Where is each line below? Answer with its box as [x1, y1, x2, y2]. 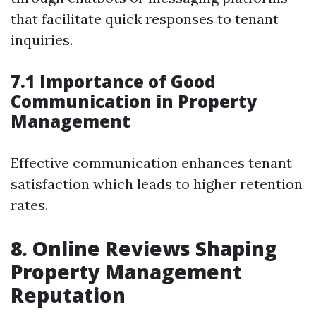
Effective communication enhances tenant [11, 154, 292, 171]
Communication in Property [11, 90, 257, 113]
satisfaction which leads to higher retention [11, 175, 303, 193]
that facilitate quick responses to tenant [11, 10, 279, 28]
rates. [11, 196, 48, 214]
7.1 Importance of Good [11, 70, 216, 93]
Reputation [11, 281, 126, 308]
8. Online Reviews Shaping [11, 235, 277, 262]
